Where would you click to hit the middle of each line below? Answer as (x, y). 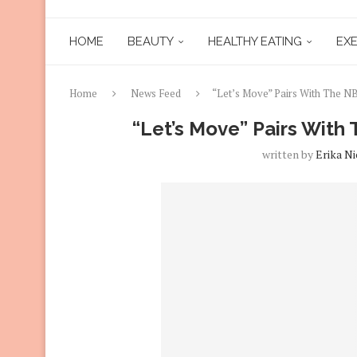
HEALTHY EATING (255, 41)
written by (288, 154)
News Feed (156, 93)
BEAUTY (151, 41)
